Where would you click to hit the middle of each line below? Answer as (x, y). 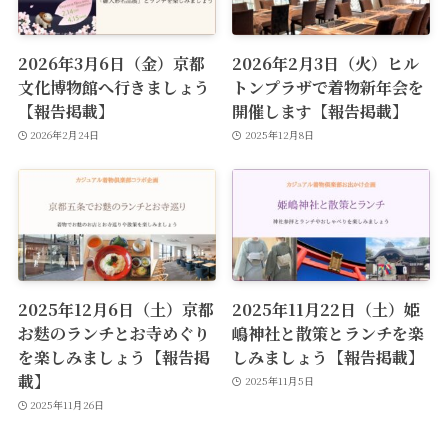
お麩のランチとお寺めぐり (113, 332)
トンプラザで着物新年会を (328, 86)
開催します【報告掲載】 (320, 110)
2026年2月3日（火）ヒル (326, 62)
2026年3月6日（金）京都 (111, 62)
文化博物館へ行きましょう (113, 86)
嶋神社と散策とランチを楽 (328, 332)
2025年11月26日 (67, 405)
